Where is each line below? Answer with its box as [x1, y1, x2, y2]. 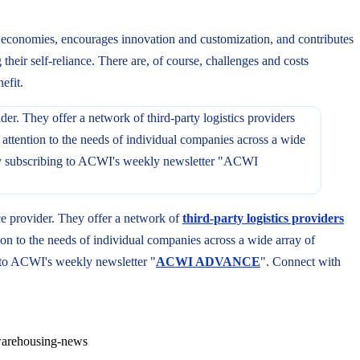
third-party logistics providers [182, 211, 344, 225]
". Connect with [260, 254, 341, 268]
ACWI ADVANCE [156, 254, 260, 268]
